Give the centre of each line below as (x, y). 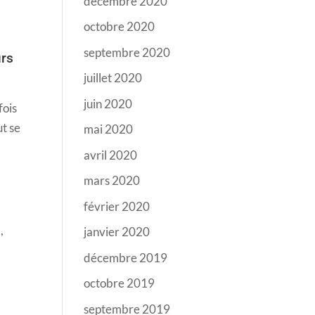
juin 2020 (108, 103)
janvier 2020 (117, 232)
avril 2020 (111, 155)
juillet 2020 (113, 78)
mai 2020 (109, 129)
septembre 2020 (127, 52)
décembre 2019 (126, 257)
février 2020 (117, 206)
